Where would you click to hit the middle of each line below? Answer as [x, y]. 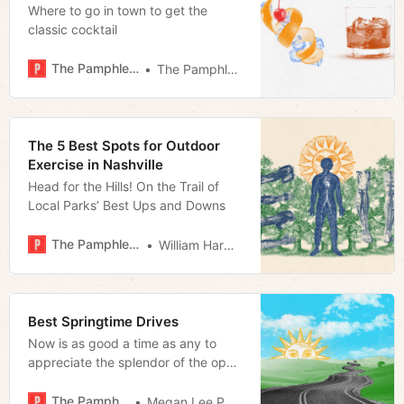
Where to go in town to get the [118, 10]
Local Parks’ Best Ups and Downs [127, 205]
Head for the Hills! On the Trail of [124, 186]
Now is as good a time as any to [122, 343]
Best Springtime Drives [103, 321]
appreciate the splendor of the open [134, 362]
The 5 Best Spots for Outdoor [124, 145]
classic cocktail [73, 29]
